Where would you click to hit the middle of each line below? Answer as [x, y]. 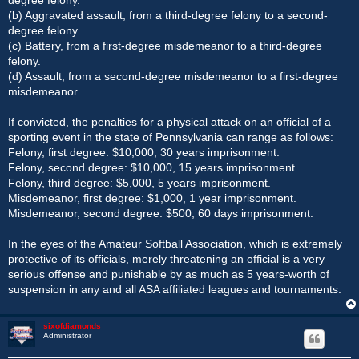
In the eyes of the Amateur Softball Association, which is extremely [175, 243]
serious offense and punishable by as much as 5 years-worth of [169, 274]
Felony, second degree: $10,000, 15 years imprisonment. [153, 167]
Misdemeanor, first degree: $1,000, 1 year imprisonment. [152, 198]
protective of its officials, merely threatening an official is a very [166, 258]
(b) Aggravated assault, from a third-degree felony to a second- [168, 15]
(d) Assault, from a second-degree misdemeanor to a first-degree [173, 76]
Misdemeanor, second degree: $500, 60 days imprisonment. [161, 213]
